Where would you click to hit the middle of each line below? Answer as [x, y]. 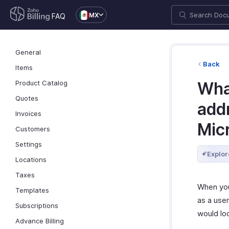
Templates [32, 190]
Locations [31, 159]
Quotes [27, 98]
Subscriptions [37, 205]
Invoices [28, 113]
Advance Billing [40, 221]
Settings [29, 144]
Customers [33, 129]
